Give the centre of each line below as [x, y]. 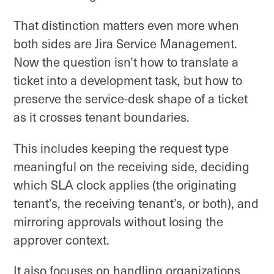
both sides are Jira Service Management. [125, 44]
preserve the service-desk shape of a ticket [131, 99]
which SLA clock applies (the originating [125, 184]
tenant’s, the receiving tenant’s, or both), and [136, 203]
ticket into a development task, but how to [128, 80]
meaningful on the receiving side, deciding [131, 166]
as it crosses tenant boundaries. [103, 117]
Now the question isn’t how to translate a [126, 62]
